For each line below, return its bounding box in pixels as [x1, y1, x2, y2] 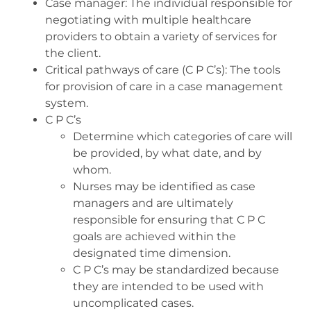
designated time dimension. [73, 246, 230, 260]
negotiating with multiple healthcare [45, 12, 251, 26]
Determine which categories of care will [73, 129, 292, 143]
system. [45, 96, 88, 110]
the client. [45, 46, 101, 60]
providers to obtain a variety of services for [45, 29, 277, 43]
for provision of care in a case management [45, 79, 283, 93]
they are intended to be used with [73, 279, 264, 293]
